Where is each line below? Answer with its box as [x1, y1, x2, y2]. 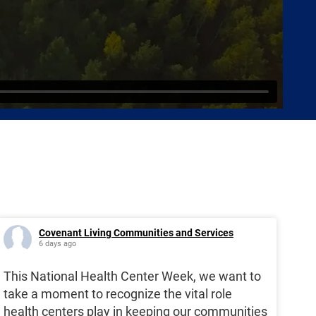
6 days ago [39, 239, 76, 249]
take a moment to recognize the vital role [4, 286, 232, 302]
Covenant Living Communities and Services [39, 227, 233, 239]
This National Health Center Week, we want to [4, 269, 261, 284]
